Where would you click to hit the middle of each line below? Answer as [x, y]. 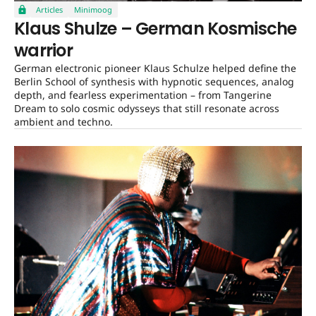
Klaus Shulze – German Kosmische [156, 28]
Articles [49, 9]
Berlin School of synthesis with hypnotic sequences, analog [154, 81]
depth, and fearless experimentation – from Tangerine [143, 95]
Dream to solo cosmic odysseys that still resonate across [147, 108]
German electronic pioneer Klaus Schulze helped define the [155, 68]
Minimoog [93, 9]
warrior [43, 50]
